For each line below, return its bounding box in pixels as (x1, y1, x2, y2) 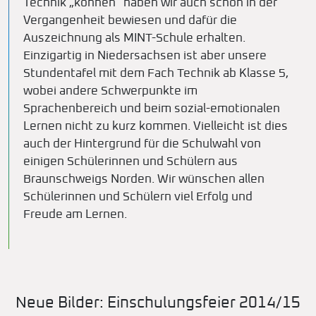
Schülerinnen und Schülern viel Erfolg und (23, 191, 253, 203)
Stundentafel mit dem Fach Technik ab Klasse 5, (23, 68, 288, 80)
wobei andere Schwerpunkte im (23, 85, 197, 97)
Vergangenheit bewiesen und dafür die (23, 15, 237, 27)
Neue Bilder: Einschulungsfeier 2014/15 (16, 296, 300, 311)
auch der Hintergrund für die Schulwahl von (23, 138, 261, 150)
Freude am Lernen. (23, 209, 127, 221)
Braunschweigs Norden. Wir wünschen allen (23, 174, 265, 186)
